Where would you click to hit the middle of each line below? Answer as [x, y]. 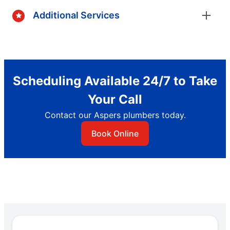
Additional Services [76, 15]
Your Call [115, 99]
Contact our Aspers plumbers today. [115, 115]
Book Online [115, 133]
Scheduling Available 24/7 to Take [115, 81]
